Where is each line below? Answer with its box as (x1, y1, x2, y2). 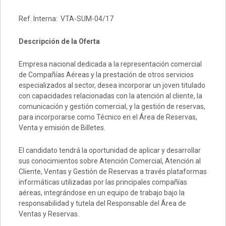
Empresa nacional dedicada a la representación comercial (18, 60, 202, 68)
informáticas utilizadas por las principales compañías (18, 178, 187, 186)
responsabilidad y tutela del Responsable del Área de (18, 199, 186, 207)
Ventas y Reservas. (18, 210, 79, 218)
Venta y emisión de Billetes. (18, 124, 105, 132)
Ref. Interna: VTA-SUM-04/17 (18, 15, 114, 23)
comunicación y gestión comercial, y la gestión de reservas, (18, 102, 205, 110)
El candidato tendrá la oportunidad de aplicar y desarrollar (18, 146, 201, 154)
